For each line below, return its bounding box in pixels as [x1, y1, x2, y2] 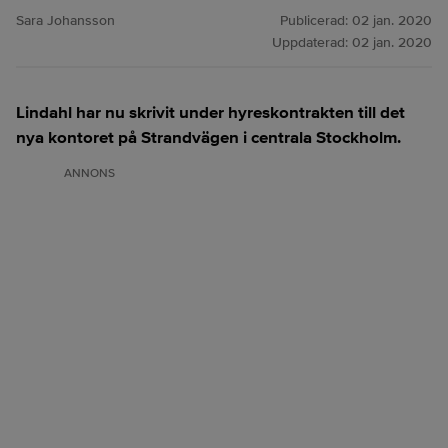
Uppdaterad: [272, 34, 352, 51]
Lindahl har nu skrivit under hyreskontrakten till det [16, 102, 405, 123]
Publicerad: [280, 12, 352, 29]
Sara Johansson [16, 12, 115, 29]
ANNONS [64, 166, 115, 181]
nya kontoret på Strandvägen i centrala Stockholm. [16, 127, 401, 148]
